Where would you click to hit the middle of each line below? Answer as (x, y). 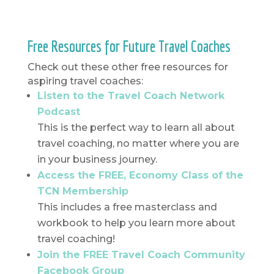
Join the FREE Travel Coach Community (141, 255)
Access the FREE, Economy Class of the (140, 176)
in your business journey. (97, 160)
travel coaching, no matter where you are (138, 144)
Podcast (58, 112)
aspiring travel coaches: (85, 81)
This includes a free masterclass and (127, 207)
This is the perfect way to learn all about (136, 128)
